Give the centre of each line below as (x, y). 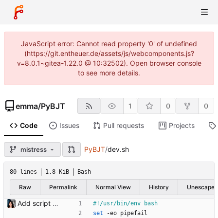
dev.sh (118, 149)
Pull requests (123, 126)
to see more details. (109, 73)
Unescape (201, 187)
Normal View (113, 187)
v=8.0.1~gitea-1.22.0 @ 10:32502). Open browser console (109, 63)
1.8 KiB (57, 172)
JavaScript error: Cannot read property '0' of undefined (109, 44)
